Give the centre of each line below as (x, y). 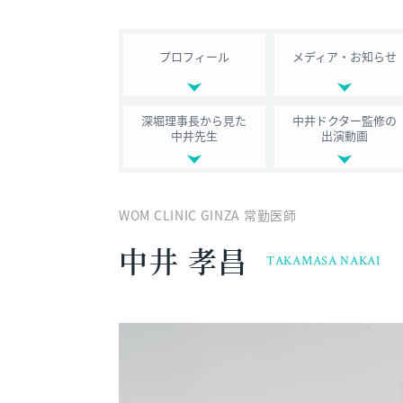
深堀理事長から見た (194, 120)
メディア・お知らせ (345, 56)
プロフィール (194, 56)
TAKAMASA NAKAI (323, 260)
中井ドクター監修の (345, 120)
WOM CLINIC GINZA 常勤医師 (208, 215)
